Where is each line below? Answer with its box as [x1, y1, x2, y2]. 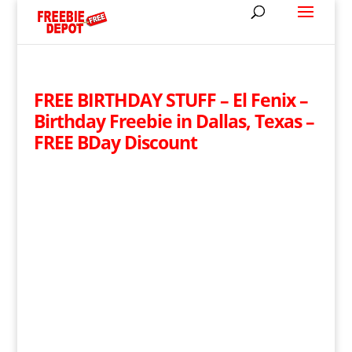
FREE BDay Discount [33, 130, 197, 155]
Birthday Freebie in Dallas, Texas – [33, 108, 314, 134]
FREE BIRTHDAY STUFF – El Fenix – [33, 87, 308, 112]
